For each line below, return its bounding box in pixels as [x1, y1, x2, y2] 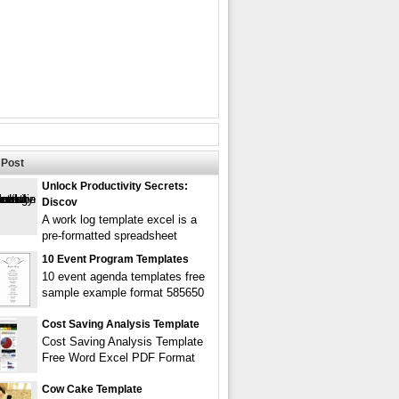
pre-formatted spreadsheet [42, 229, 177, 242]
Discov [42, 196, 77, 208]
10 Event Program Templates [42, 253, 189, 265]
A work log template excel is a [42, 213, 197, 226]
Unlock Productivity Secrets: [42, 180, 188, 192]
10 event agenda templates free [42, 270, 205, 283]
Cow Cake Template [42, 383, 142, 395]
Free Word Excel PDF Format [42, 351, 195, 364]
